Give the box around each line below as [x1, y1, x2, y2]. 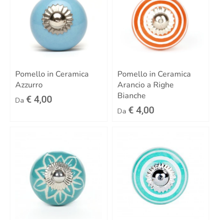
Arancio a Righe [117, 80, 174, 91]
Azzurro [15, 80, 43, 91]
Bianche [117, 90, 146, 102]
